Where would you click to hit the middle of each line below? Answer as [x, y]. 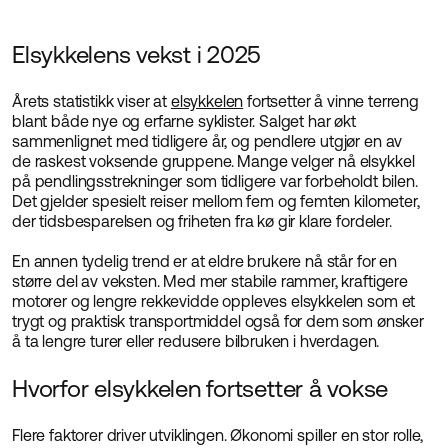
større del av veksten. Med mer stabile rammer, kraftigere [210, 281]
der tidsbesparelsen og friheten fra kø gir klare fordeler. [202, 221]
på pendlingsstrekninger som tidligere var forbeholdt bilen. [215, 181]
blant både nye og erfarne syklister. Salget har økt [184, 121]
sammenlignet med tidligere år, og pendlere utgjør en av [207, 141]
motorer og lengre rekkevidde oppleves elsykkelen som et [214, 301]
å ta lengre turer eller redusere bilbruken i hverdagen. [196, 341]
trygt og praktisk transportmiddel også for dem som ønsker [218, 321]
